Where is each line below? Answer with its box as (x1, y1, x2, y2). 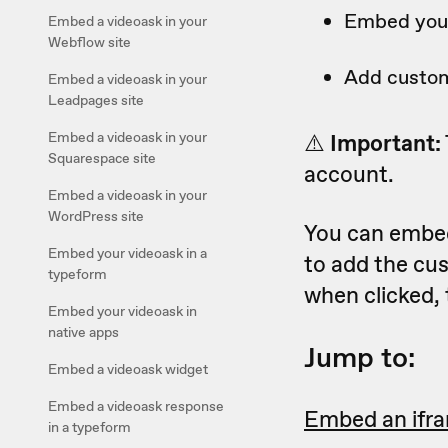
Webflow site (48, 33, 131, 51)
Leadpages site (48, 91, 144, 109)
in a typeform (48, 418, 131, 436)
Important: (330, 128, 441, 158)
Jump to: (304, 339, 415, 376)
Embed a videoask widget (48, 360, 208, 378)
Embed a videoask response (48, 397, 224, 415)
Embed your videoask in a (48, 244, 207, 262)
